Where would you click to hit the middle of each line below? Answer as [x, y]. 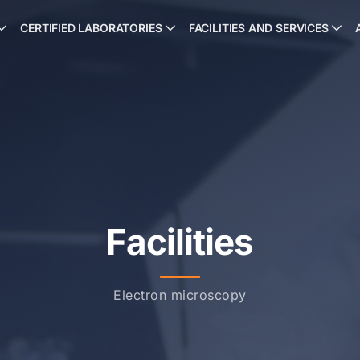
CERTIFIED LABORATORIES [91, 28]
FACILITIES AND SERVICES [258, 28]
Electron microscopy [180, 295]
